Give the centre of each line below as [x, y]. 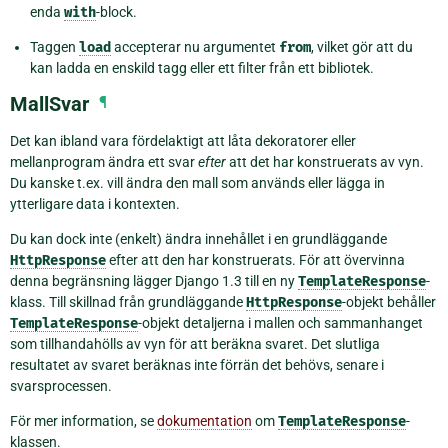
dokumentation [204, 420]
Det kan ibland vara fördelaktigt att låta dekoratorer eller [183, 140]
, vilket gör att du [362, 46]
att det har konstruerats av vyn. [325, 161]
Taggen [54, 46]
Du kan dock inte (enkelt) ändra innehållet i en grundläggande [198, 238]
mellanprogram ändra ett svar [104, 161]
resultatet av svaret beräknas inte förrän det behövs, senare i [197, 364]
